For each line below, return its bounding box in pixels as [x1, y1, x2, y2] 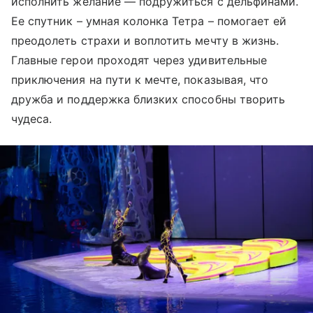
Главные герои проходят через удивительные [11, 53, 267, 68]
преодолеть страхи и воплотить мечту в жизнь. [11, 34, 279, 48]
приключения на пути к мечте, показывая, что [11, 73, 269, 87]
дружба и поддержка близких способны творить [11, 92, 286, 107]
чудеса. [11, 112, 56, 126]
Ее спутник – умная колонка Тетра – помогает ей [11, 14, 287, 29]
